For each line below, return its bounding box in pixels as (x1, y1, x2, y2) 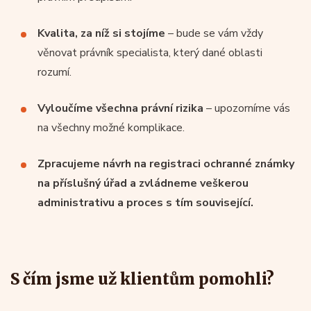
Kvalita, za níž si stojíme (37, 26, 165, 41)
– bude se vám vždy (165, 26, 263, 41)
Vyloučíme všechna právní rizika (37, 101, 203, 116)
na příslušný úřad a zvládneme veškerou (37, 176, 249, 191)
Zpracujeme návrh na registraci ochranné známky (37, 156, 294, 171)
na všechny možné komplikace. (37, 120, 185, 135)
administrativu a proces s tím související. (37, 195, 253, 210)
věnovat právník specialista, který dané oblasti (37, 45, 262, 60)
